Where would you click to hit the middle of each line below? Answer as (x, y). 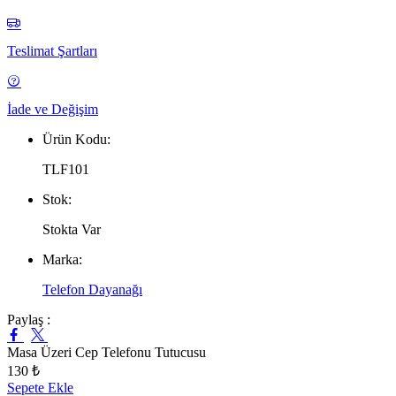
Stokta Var (72, 229)
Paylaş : (29, 319)
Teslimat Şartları (52, 50)
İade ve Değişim (53, 109)
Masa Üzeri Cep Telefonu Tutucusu (107, 352)
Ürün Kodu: (76, 139)
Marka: (62, 259)
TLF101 (66, 169)
